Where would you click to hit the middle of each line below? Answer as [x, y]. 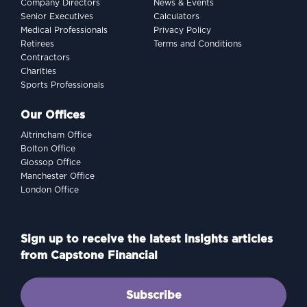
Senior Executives [57, 16]
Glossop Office [51, 162]
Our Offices [53, 115]
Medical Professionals [64, 30]
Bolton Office [48, 149]
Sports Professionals [62, 85]
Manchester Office [58, 176]
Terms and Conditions [198, 44]
